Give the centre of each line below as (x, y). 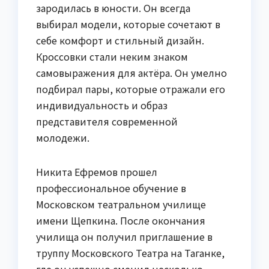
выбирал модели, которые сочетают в (128, 24)
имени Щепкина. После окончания (121, 221)
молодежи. (63, 138)
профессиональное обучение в (111, 188)
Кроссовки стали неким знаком (112, 57)
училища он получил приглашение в (124, 237)
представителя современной (107, 122)
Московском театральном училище (121, 204)
